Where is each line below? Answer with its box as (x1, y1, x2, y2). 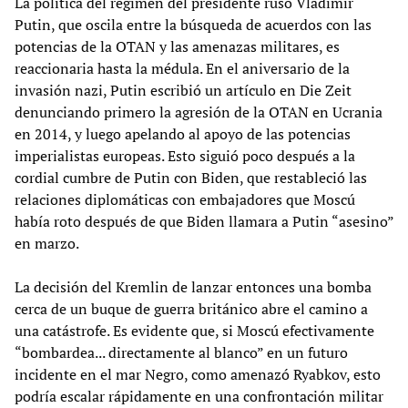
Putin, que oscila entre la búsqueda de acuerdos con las (15, 14, 372, 35)
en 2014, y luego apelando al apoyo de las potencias (15, 123, 351, 144)
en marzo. (15, 232, 79, 253)
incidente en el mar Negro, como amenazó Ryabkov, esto (15, 363, 381, 384)
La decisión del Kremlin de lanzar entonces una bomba (15, 276, 372, 297)
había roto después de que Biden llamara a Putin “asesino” (15, 210, 393, 231)
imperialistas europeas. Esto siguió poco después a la (15, 145, 355, 166)
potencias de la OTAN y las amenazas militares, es (15, 36, 340, 56)
